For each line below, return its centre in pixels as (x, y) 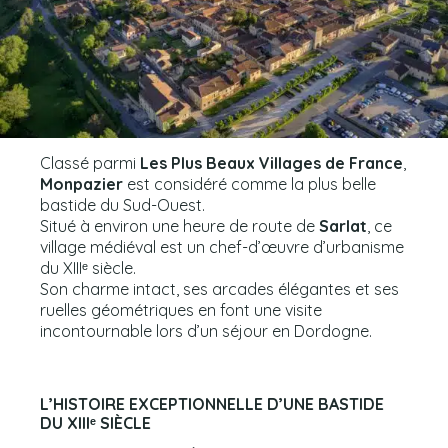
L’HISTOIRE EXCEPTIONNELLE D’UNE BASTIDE (211, 404)
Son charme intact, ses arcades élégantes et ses (219, 289)
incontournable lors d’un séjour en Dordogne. (205, 331)
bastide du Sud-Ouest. (122, 205)
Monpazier (81, 184)
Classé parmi (89, 163)
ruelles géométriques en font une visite (180, 310)
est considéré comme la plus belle (249, 184)
